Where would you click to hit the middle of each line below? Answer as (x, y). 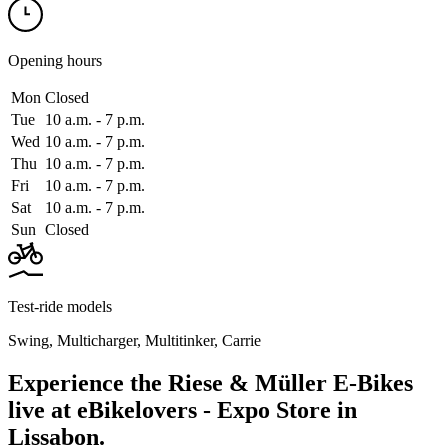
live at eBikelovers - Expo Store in (182, 409)
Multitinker (179, 340)
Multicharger (97, 340)
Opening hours (55, 60)
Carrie (241, 340)
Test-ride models (60, 306)
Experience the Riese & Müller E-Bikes (210, 382)
